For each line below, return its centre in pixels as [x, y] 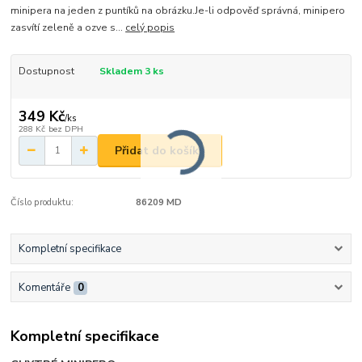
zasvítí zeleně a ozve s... [68, 27]
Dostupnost [46, 71]
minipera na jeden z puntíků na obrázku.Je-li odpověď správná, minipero [178, 10]
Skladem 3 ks [131, 71]
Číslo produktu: [42, 203]
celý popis [150, 27]
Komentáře [44, 287]
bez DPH [65, 129]
